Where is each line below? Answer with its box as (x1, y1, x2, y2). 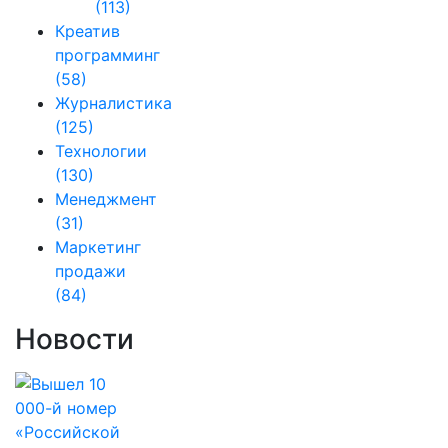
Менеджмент (55, 188, 157, 209)
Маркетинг (55, 236, 141, 257)
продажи (55, 260, 126, 281)
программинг (55, 44, 160, 65)
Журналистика (55, 92, 172, 113)
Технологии (55, 140, 147, 161)
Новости (15, 321, 134, 356)
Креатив (55, 20, 120, 41)
